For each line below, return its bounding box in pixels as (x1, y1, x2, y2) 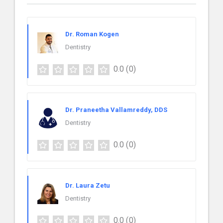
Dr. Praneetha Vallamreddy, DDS (65, 106, 167, 113)
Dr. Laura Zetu (65, 181, 110, 189)
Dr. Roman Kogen (65, 30, 119, 38)
